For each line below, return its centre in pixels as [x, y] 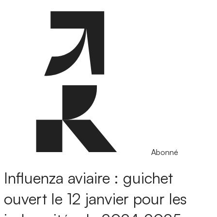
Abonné [165, 152]
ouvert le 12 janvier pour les [95, 199]
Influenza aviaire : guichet [88, 178]
